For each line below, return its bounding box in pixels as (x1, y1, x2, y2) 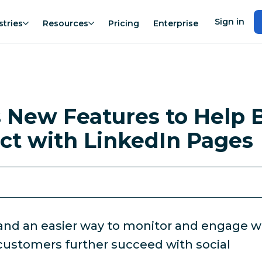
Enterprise (153, 18, 198, 29)
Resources (43, 18, 88, 29)
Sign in (215, 16, 245, 27)
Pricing (108, 18, 139, 29)
